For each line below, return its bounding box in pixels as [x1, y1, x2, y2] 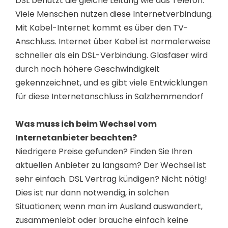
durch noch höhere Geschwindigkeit [15, 63, 160, 75]
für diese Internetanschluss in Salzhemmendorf [15, 91, 204, 103]
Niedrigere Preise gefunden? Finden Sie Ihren [15, 146, 192, 158]
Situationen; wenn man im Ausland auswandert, [15, 201, 203, 213]
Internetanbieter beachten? [15, 132, 137, 144]
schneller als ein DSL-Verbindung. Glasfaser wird [15, 49, 208, 62]
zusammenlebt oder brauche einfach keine [15, 214, 188, 226]
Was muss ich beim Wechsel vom [15, 118, 157, 130]
